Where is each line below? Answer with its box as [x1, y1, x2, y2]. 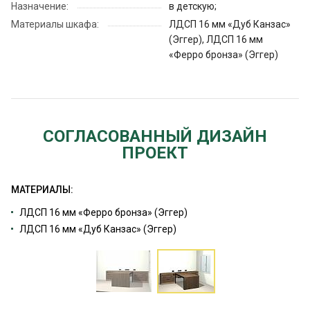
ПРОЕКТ [122, 143, 188, 163]
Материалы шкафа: [11, 19, 99, 30]
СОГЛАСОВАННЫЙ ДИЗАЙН [43, 127, 267, 147]
